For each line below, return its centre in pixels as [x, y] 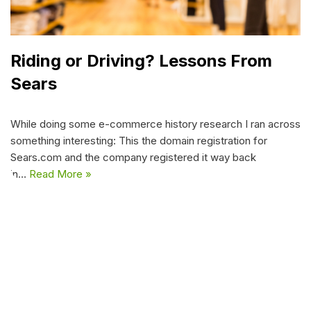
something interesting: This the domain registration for [139, 140]
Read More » [60, 174]
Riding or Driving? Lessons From [141, 60]
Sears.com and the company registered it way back [133, 157]
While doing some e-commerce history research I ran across [155, 124]
